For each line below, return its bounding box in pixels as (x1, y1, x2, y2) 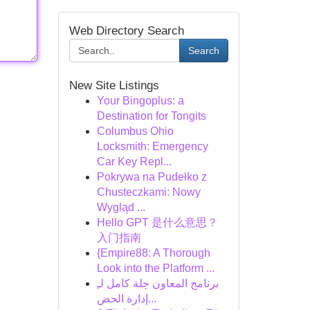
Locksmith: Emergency (96, 140, 208, 152)
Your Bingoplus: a (96, 95, 184, 107)
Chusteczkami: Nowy (96, 186, 201, 198)
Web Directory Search (69, 24, 184, 37)
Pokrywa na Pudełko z (96, 171, 207, 183)
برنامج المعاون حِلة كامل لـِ (96, 277, 219, 289)
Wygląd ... (96, 201, 145, 213)
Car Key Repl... (96, 156, 172, 167)
